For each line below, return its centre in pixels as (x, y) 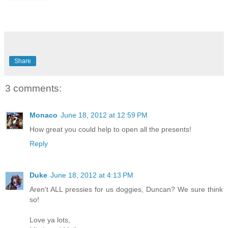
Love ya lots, (50, 220)
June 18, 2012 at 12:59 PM (104, 115)
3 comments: (33, 89)
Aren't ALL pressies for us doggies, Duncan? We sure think (126, 189)
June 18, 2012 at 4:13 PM (92, 175)
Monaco (44, 115)
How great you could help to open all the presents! (110, 129)
